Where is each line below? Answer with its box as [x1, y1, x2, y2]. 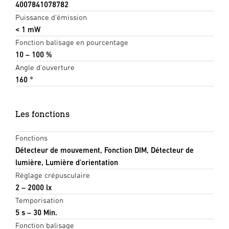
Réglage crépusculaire [15, 171, 90, 180]
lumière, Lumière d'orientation [15, 158, 118, 167]
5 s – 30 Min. [15, 208, 57, 217]
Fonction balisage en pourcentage [15, 38, 128, 47]
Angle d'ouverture [15, 63, 75, 72]
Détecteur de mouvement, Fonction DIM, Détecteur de [15, 146, 194, 155]
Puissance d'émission [15, 13, 87, 22]
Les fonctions [15, 108, 70, 120]
